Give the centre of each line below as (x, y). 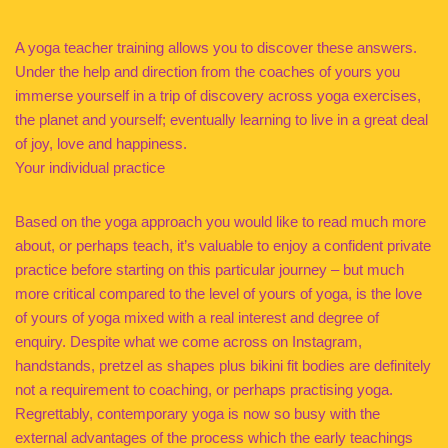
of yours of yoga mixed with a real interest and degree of (197, 317)
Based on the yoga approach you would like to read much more (220, 221)
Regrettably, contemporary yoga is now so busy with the (197, 413)
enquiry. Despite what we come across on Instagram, (188, 341)
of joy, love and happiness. (101, 143)
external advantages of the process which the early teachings (214, 437)
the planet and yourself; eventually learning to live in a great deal (221, 119)
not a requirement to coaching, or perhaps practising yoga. (204, 389)
